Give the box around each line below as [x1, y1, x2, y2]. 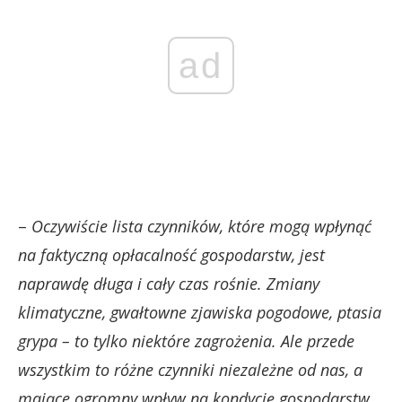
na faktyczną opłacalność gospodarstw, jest [18, 243, 325, 266]
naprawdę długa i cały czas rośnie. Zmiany [18, 272, 319, 294]
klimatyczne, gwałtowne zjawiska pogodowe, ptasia [18, 301, 381, 323]
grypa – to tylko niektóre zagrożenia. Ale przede [18, 329, 354, 352]
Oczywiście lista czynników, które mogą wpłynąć [31, 214, 371, 237]
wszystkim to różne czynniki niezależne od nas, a [18, 358, 363, 380]
